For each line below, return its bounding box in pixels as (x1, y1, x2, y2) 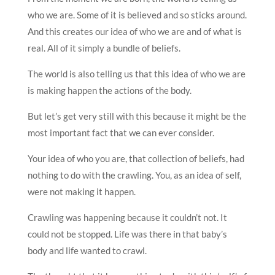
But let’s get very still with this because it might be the (27, 110, 246, 122)
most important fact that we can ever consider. (27, 126, 214, 138)
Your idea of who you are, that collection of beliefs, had (27, 152, 244, 164)
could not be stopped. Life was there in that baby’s (27, 228, 227, 239)
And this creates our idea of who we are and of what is (27, 25, 242, 37)
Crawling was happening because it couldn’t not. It (27, 211, 227, 223)
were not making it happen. (27, 185, 136, 197)
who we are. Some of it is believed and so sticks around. (27, 9, 247, 20)
